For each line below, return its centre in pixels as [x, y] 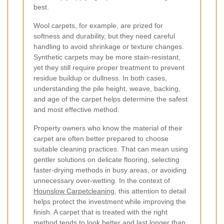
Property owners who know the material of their [108, 128]
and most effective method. [76, 109]
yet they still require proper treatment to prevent [109, 67]
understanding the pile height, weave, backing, [107, 88]
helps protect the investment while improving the [110, 201]
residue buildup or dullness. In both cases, [100, 78]
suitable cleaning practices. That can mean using [111, 149]
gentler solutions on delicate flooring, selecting [106, 159]
